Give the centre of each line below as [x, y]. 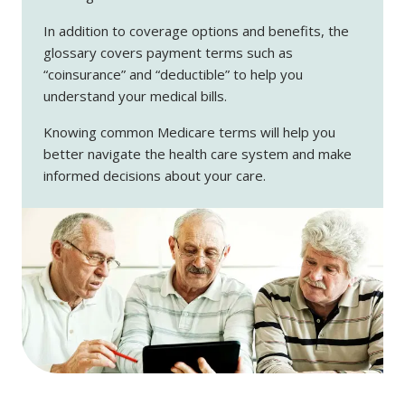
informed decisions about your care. [155, 175]
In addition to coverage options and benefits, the [196, 30]
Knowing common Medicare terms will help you [189, 132]
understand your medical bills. [135, 95]
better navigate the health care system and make [198, 153]
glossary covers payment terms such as [168, 52]
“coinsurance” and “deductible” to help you [173, 74]
